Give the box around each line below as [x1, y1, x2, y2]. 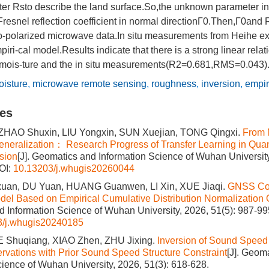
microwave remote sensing [32, 79, 147, 89]
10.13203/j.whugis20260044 [13, 163, 134, 174]
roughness [151, 79, 196, 89]
